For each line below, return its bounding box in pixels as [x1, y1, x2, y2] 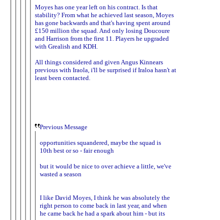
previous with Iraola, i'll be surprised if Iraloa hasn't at [35, 66, 176, 74]
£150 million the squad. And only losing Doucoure [35, 27, 170, 34]
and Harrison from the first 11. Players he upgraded [35, 34, 169, 42]
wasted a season [40, 170, 82, 178]
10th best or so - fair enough [40, 146, 114, 154]
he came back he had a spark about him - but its [40, 209, 165, 217]
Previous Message [40, 123, 87, 131]
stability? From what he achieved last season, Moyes [35, 11, 174, 19]
